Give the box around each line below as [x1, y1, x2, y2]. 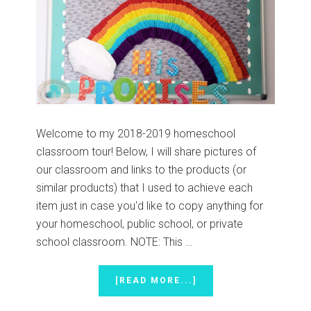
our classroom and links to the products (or [36, 163, 247, 177]
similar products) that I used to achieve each [36, 181, 253, 195]
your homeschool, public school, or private [36, 217, 244, 231]
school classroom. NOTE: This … [36, 235, 193, 249]
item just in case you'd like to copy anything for [36, 199, 264, 213]
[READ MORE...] [115, 276, 196, 286]
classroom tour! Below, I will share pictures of [36, 145, 257, 159]
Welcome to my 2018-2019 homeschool [36, 127, 236, 141]
